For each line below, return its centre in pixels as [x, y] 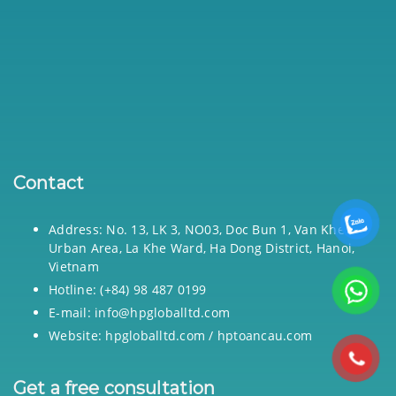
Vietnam [74, 267]
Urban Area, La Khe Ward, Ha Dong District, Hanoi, [202, 248]
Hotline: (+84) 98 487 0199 [128, 290]
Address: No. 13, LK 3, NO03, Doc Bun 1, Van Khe [197, 230]
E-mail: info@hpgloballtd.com [139, 313]
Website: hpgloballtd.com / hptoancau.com [180, 336]
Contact [49, 183]
